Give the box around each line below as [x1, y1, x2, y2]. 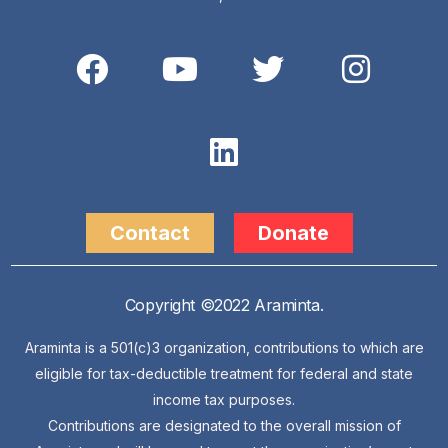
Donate [258, 221, 329, 246]
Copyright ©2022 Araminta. [124, 295, 324, 316]
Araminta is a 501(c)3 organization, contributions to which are [24, 339, 424, 357]
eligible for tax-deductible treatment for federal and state [35, 365, 413, 383]
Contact [110, 221, 190, 246]
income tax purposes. [153, 391, 295, 409]
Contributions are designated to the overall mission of [47, 417, 401, 435]
